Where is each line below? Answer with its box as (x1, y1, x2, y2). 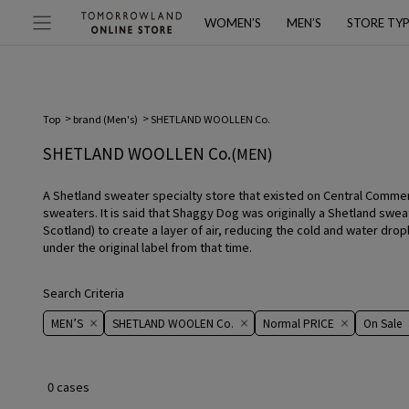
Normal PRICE (263, 315, 334, 330)
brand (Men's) (73, 111, 138, 126)
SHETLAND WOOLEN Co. (112, 315, 234, 330)
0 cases (47, 377, 89, 395)
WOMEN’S (204, 16, 261, 30)
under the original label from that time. (43, 238, 252, 256)
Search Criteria (43, 284, 124, 301)
